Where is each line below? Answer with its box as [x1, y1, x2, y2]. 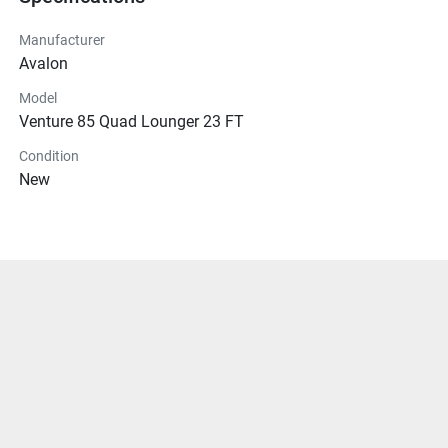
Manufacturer [19, 32, 105, 49]
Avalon [19, 54, 68, 74]
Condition [19, 148, 79, 165]
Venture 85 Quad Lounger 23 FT [19, 112, 244, 132]
